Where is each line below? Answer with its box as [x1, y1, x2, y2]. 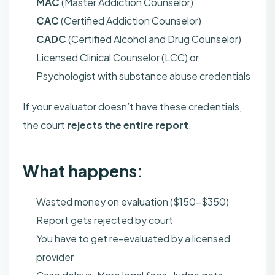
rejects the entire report [67, 118, 188, 131]
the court [23, 118, 67, 131]
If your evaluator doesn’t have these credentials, [23, 99, 242, 113]
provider [36, 250, 74, 263]
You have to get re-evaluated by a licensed [36, 231, 230, 245]
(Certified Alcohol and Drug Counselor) [66, 32, 241, 45]
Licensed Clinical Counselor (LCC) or [36, 50, 199, 64]
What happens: [23, 160, 143, 181]
